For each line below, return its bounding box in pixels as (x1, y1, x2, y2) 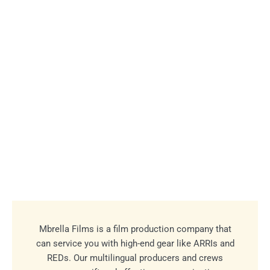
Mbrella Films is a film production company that (39, 223, 231, 234)
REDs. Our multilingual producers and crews (47, 252, 223, 263)
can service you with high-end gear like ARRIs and (36, 237, 234, 249)
